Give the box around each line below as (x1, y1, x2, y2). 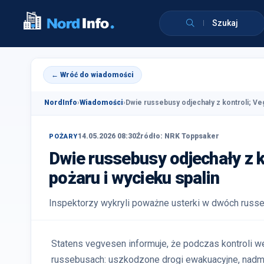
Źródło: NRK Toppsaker (136, 132, 219, 140)
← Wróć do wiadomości (51, 71, 134, 79)
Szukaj (212, 18, 239, 28)
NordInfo (44, 98, 77, 107)
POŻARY (49, 132, 78, 140)
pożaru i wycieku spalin (49, 168, 220, 188)
